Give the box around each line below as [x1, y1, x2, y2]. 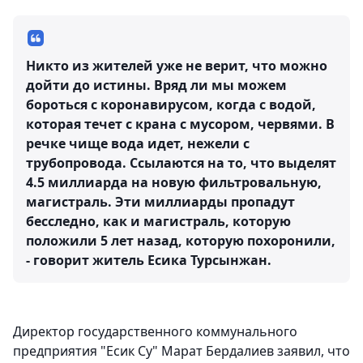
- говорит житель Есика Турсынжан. [26, 251, 271, 270]
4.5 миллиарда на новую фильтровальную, [26, 173, 322, 192]
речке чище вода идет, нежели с [26, 135, 250, 153]
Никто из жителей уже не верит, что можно [26, 57, 327, 75]
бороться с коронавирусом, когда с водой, [26, 96, 316, 114]
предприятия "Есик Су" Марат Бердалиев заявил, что [13, 342, 350, 361]
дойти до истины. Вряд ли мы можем [26, 76, 287, 95]
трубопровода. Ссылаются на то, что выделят [26, 154, 336, 173]
